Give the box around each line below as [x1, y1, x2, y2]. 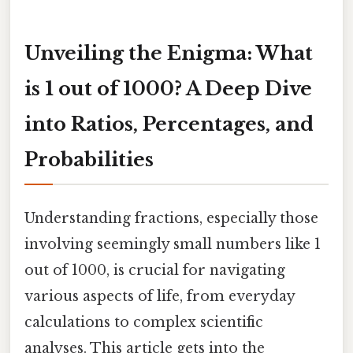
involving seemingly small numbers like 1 [24, 235, 321, 253]
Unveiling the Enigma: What [24, 41, 313, 65]
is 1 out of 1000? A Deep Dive [24, 76, 312, 100]
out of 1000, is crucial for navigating [24, 261, 285, 279]
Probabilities [24, 147, 154, 171]
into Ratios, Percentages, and [24, 112, 314, 136]
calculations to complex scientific [24, 313, 263, 331]
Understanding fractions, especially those [24, 209, 318, 227]
